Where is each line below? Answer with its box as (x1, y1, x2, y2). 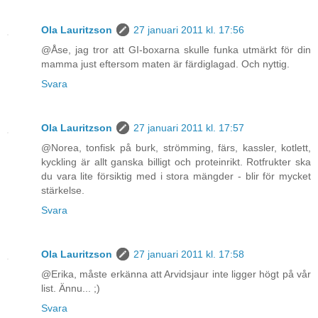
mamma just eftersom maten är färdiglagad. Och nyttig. (41, 58, 290, 70)
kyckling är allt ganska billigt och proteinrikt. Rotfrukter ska (41, 156, 311, 168)
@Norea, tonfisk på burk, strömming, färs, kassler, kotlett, (41, 142, 311, 154)
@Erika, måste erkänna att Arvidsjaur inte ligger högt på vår (41, 268, 311, 280)
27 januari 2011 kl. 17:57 (133, 122, 244, 134)
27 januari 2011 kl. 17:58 (133, 248, 244, 261)
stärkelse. (41, 185, 84, 197)
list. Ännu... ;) (41, 283, 100, 295)
